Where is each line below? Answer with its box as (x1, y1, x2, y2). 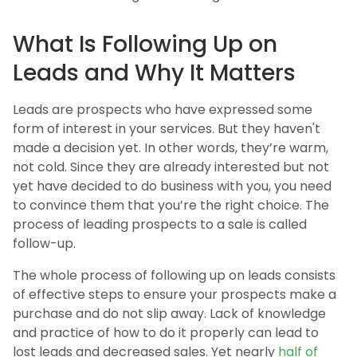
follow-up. (13, 234, 76, 253)
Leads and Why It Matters (13, 57, 296, 88)
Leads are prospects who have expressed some (13, 100, 312, 119)
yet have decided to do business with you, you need (13, 177, 331, 195)
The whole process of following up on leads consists (13, 266, 335, 284)
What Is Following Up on (13, 29, 277, 60)
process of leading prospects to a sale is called (13, 215, 307, 233)
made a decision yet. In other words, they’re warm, (13, 139, 328, 157)
